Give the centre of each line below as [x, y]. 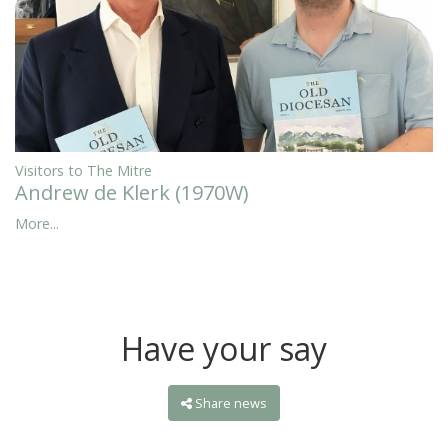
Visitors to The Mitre [83, 171]
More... [37, 224]
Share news [231, 403]
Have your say [224, 349]
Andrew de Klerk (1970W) [132, 193]
